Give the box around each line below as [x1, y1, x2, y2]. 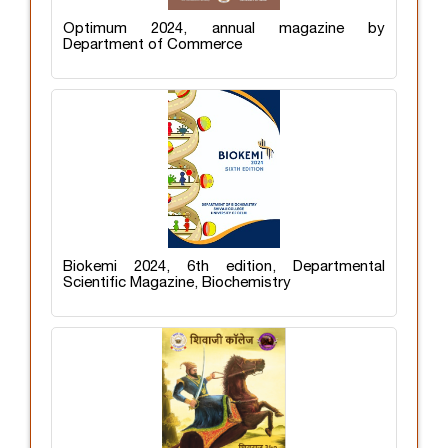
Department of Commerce [63, 37, 242, 52]
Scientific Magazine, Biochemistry [63, 275, 291, 290]
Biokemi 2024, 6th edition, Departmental [63, 259, 385, 274]
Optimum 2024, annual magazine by [63, 21, 385, 36]
